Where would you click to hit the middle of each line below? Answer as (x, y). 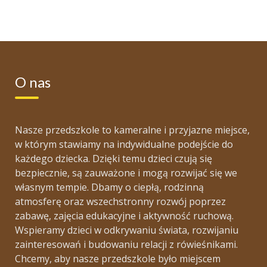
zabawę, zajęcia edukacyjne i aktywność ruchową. (124, 216)
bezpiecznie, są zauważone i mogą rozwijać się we (126, 173)
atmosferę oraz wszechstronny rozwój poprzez (120, 201)
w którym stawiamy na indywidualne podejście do (124, 144)
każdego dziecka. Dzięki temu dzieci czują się (114, 159)
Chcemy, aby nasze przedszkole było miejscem (118, 259)
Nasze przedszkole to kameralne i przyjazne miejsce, (132, 130)
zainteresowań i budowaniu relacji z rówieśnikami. (126, 244)
